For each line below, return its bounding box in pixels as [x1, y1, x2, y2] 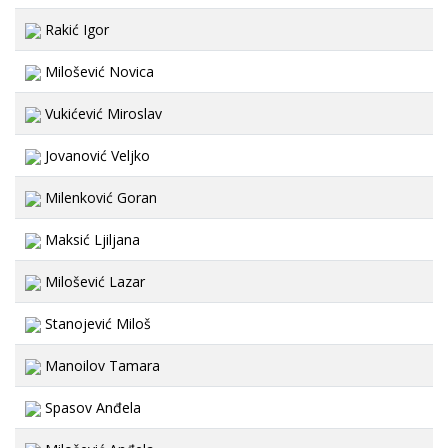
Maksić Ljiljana [41, 230, 140, 249]
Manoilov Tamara [41, 356, 160, 375]
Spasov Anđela [41, 398, 141, 417]
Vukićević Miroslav [41, 104, 162, 123]
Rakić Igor [41, 20, 109, 39]
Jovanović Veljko [41, 146, 150, 165]
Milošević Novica [41, 62, 154, 81]
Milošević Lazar [41, 272, 145, 291]
